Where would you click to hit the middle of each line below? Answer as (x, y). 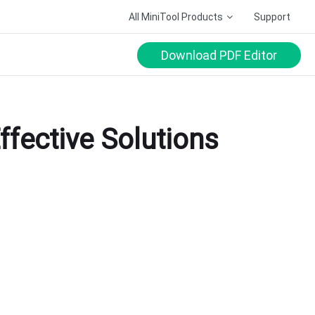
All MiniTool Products (176, 17)
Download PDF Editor (219, 55)
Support (272, 17)
